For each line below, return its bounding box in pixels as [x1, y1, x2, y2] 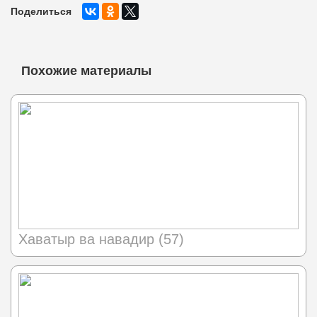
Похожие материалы [21, 64, 151, 79]
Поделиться [11, 6, 71, 18]
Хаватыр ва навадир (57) [18, 231, 184, 248]
